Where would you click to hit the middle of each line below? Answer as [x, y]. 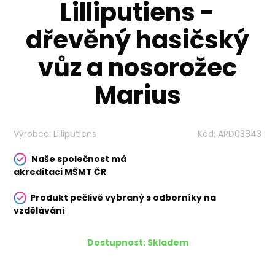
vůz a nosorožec [137, 68]
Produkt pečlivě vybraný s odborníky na [123, 198]
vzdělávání [40, 211]
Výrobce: [33, 134]
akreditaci [39, 172]
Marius [137, 95]
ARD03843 [239, 134]
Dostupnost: [116, 243]
